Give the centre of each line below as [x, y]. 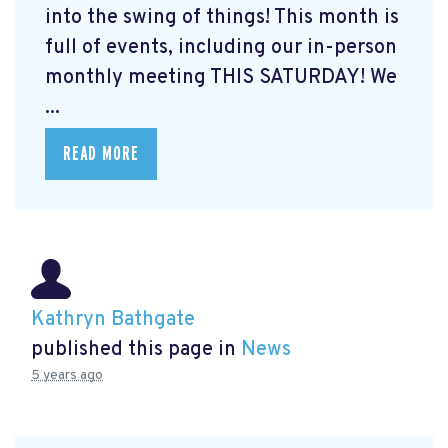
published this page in [136, 349]
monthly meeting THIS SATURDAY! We [221, 77]
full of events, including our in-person [221, 47]
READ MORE [101, 153]
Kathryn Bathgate [113, 319]
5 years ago [67, 375]
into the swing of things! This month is [222, 17]
